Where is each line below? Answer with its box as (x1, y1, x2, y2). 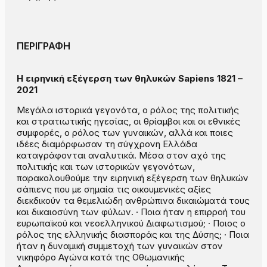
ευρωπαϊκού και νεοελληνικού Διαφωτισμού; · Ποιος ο (17, 218, 246, 229)
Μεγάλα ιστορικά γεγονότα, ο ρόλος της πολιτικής (17, 104, 239, 116)
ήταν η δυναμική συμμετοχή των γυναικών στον (17, 240, 223, 252)
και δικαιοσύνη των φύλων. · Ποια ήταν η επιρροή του (17, 206, 246, 218)
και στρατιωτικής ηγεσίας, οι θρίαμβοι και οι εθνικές (17, 116, 240, 128)
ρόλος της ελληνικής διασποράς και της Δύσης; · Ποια (17, 229, 249, 241)
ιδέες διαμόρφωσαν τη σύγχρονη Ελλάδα (17, 138, 197, 150)
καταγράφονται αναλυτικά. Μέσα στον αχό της (17, 150, 226, 162)
